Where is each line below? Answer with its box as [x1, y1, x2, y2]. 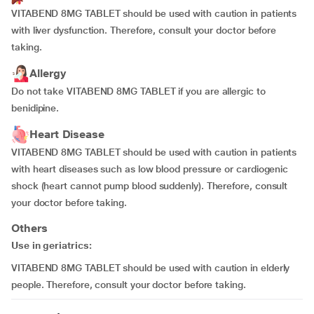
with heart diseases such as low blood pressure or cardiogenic [11, 163, 289, 175]
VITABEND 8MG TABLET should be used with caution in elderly [11, 262, 290, 273]
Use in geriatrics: [11, 240, 92, 251]
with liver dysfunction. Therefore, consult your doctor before [11, 25, 277, 36]
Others [11, 221, 48, 235]
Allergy [29, 67, 66, 80]
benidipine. [11, 102, 60, 114]
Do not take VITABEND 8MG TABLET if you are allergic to [11, 86, 266, 97]
